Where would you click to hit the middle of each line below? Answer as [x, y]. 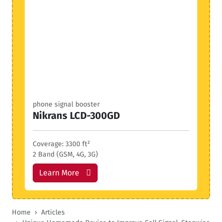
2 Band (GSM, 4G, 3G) [65, 154]
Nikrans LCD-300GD [76, 115]
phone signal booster [66, 104]
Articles [53, 212]
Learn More [59, 173]
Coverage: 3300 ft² [61, 144]
